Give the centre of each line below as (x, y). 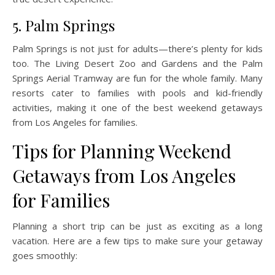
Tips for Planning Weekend (122, 151)
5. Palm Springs (64, 25)
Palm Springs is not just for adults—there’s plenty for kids (137, 49)
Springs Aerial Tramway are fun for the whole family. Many (137, 78)
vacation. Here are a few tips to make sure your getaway (137, 241)
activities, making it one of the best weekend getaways (137, 108)
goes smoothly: (45, 256)
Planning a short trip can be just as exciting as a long (137, 226)
